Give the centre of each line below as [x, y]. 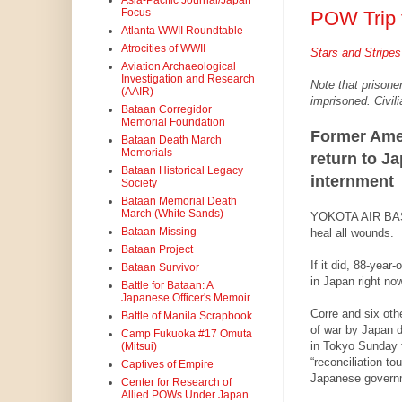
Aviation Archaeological [178, 67]
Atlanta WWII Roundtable [182, 31]
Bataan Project [157, 250]
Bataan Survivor [160, 268]
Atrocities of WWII [163, 49]
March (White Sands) [172, 214]
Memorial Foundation [173, 122]
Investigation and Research [188, 79]
